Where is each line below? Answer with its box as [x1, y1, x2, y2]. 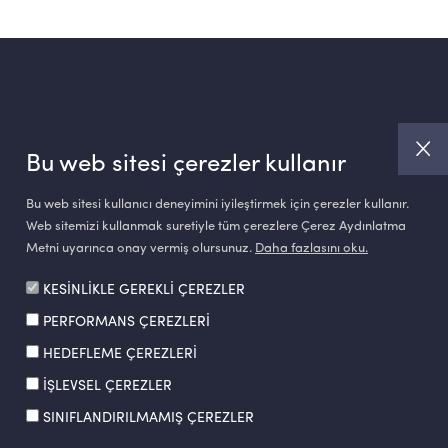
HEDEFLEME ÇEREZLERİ [43, 347, 197, 361]
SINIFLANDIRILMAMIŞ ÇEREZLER [43, 411, 254, 425]
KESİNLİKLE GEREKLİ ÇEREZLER [43, 283, 245, 297]
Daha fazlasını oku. [255, 242, 368, 255]
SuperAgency [252, 326, 331, 339]
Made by [195, 326, 253, 339]
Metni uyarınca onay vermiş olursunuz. [26, 242, 255, 255]
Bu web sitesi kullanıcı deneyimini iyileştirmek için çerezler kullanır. [26, 198, 409, 211]
